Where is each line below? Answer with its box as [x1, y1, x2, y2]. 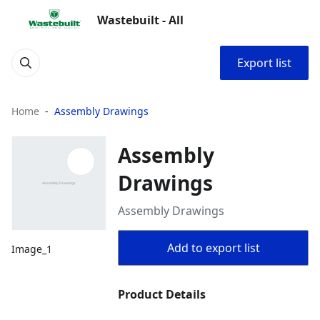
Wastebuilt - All [97, 12, 184, 28]
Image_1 [11, 242, 52, 256]
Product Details [118, 286, 206, 302]
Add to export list [166, 240, 260, 256]
